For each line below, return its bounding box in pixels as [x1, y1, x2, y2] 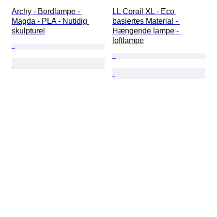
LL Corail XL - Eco [112, 7, 176, 16]
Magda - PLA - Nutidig [12, 17, 89, 26]
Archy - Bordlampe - [12, 7, 82, 16]
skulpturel [12, 27, 45, 35]
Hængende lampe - [112, 27, 181, 35]
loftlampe [112, 36, 144, 45]
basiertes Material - [112, 17, 180, 26]
